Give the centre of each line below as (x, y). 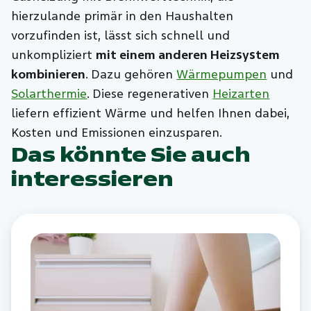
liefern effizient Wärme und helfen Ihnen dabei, (151, 113)
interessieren (93, 179)
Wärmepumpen (222, 74)
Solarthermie (49, 94)
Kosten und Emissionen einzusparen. (117, 133)
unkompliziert (54, 55)
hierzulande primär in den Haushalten (123, 16)
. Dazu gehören (131, 74)
